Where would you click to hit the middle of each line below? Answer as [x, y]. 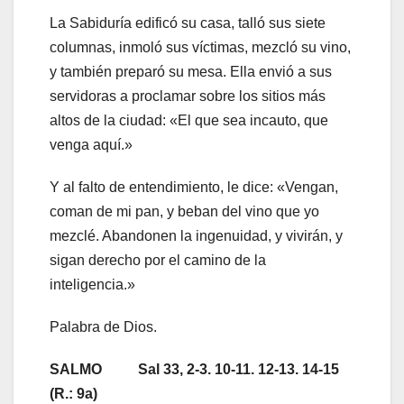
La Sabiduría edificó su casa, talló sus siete [188, 23]
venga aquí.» [91, 145]
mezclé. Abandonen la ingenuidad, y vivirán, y [196, 236]
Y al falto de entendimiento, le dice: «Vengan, [194, 188]
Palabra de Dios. [103, 327]
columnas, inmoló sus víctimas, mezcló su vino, [200, 48]
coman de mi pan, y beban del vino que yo [184, 212]
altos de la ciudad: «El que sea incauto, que [189, 121]
